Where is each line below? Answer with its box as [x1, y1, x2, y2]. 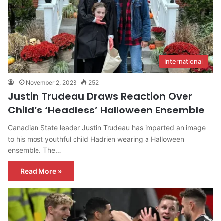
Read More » [20, 166, 62, 175]
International [164, 57, 203, 65]
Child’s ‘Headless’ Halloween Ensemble [8, 103, 205, 117]
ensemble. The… [8, 146, 61, 154]
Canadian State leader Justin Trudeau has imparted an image [8, 123, 206, 132]
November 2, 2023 [26, 78, 77, 86]
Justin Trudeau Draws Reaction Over [8, 89, 192, 103]
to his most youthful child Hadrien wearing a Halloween [8, 134, 184, 143]
